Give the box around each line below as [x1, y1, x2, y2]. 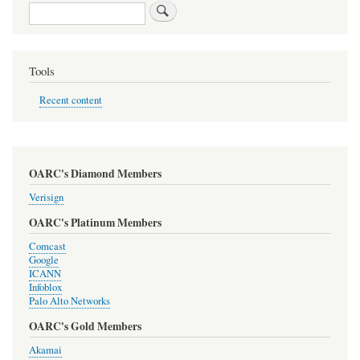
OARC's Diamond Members [29, 165, 162, 182]
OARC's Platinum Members [29, 214, 162, 231]
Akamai [29, 342, 62, 357]
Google [29, 252, 59, 267]
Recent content [39, 92, 102, 107]
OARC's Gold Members [29, 318, 141, 335]
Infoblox [29, 280, 62, 294]
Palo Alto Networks [29, 293, 110, 308]
